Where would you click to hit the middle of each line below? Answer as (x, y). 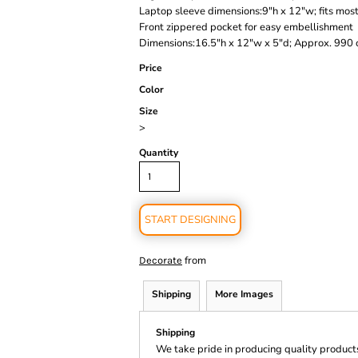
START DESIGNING (190, 220)
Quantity (159, 153)
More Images (244, 294)
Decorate (161, 260)
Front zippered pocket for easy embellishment (246, 27)
